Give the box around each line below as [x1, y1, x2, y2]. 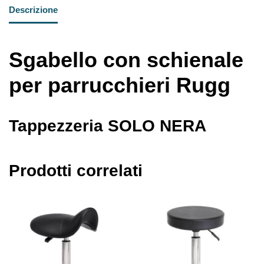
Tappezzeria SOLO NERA [9, 116, 206, 135]
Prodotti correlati [9, 161, 143, 180]
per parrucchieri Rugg [9, 72, 230, 97]
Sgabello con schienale [9, 47, 243, 72]
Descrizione [9, 5, 58, 15]
